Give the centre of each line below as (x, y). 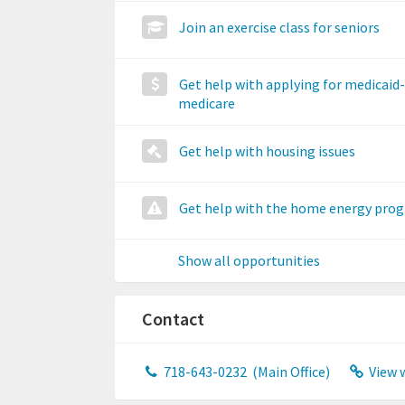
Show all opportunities (249, 260)
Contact (173, 319)
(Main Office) (289, 372)
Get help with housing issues (267, 151)
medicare (207, 103)
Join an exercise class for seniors (279, 27)
